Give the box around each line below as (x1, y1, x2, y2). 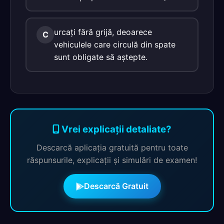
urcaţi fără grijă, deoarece (54, 27, 152, 37)
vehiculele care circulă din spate (54, 39, 175, 49)
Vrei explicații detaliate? (59, 123, 171, 135)
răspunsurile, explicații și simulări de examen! (27, 155, 197, 165)
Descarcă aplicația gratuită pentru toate (36, 142, 188, 152)
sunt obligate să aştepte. (54, 52, 147, 62)
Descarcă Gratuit (83, 181, 148, 191)
